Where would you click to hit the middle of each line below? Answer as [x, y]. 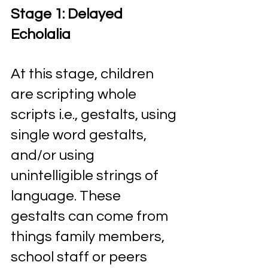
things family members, [89, 237]
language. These [67, 196]
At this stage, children [84, 74]
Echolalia [42, 34]
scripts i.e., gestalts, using [95, 115]
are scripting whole [75, 94]
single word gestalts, [80, 135]
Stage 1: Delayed [68, 14]
